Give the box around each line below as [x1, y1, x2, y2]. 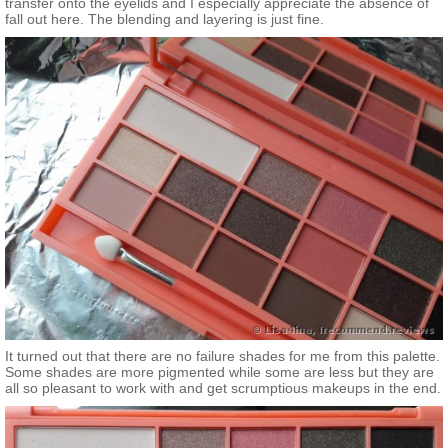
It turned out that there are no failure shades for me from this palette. [5, 347, 440, 364]
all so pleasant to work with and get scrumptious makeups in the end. [5, 379, 441, 396]
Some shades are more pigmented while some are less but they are [5, 363, 434, 380]
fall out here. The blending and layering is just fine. [5, 10, 324, 27]
